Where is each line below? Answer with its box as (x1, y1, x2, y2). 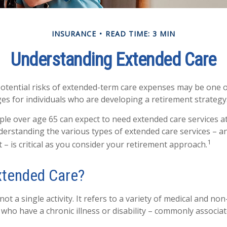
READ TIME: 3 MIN (105, 29, 175, 39)
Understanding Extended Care (11, 49, 216, 70)
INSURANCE (52, 29, 96, 39)
